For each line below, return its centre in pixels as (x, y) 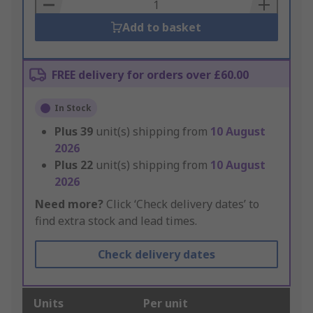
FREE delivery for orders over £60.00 (150, 75)
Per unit (166, 304)
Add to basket (162, 28)
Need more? (69, 204)
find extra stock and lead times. (116, 221)
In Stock (73, 108)
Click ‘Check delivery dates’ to (181, 204)
